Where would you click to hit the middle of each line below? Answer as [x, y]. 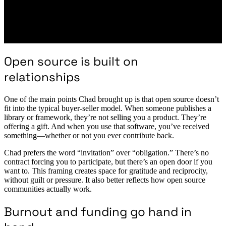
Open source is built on [71, 62]
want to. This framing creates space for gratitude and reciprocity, [106, 171]
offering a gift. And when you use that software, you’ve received [107, 127]
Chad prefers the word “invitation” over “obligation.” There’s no [106, 153]
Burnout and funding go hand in [98, 211]
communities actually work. [48, 189]
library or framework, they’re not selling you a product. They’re [105, 118]
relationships [42, 77]
